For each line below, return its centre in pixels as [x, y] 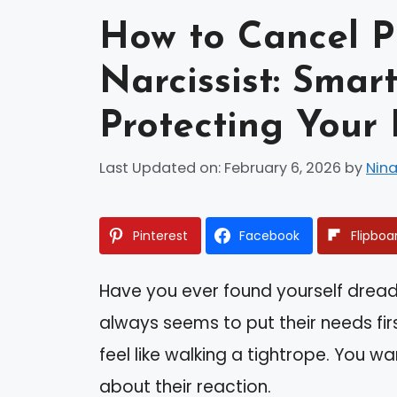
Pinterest [160, 235]
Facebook [269, 235]
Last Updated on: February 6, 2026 [220, 167]
